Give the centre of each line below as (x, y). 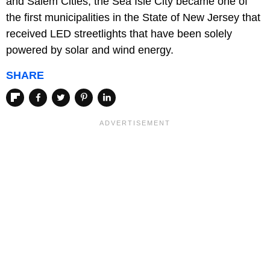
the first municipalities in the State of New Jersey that (133, 18)
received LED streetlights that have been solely (119, 34)
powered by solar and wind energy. (90, 50)
